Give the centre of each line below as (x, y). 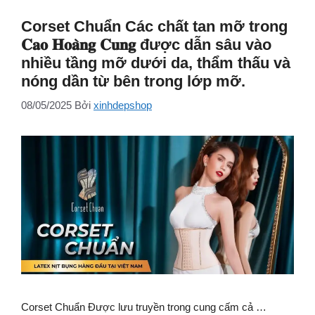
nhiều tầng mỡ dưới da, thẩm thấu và (156, 63)
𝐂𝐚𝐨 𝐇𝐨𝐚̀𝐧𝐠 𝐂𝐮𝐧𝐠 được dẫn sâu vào (146, 44)
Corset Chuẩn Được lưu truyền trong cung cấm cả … (144, 307)
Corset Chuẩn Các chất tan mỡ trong (154, 26)
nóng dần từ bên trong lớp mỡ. (133, 81)
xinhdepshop (123, 105)
